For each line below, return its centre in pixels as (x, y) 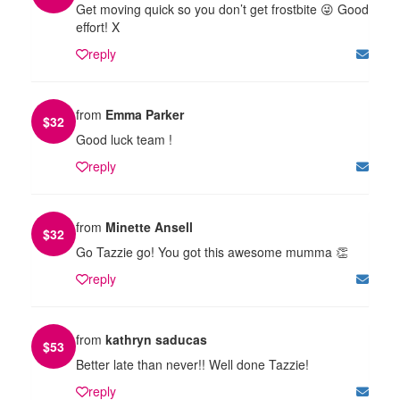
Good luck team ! (124, 139)
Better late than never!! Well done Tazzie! (192, 364)
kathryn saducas (156, 339)
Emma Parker (145, 114)
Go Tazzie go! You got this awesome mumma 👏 (212, 251)
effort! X (98, 26)
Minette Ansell (149, 226)
